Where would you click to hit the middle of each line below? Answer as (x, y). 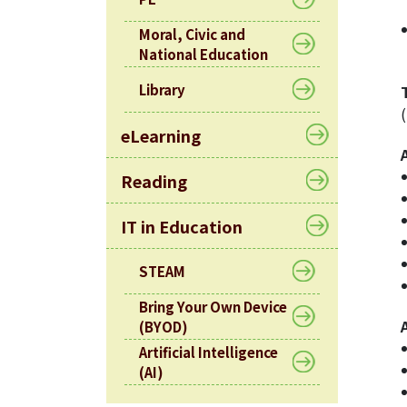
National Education (203, 54)
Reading (154, 180)
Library (162, 89)
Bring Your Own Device (213, 306)
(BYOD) (164, 326)
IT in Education (182, 226)
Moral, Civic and (192, 34)
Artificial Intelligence (208, 352)
